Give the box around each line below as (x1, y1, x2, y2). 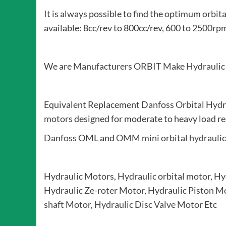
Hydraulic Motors (44, 171, 114, 182)
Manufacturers (73, 61, 132, 72)
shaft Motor (44, 199, 91, 210)
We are (44, 61, 73, 72)
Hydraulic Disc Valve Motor (94, 199, 203, 210)
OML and (77, 132, 116, 144)
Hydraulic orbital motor (118, 171, 210, 182)
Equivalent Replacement (44, 99, 141, 110)
